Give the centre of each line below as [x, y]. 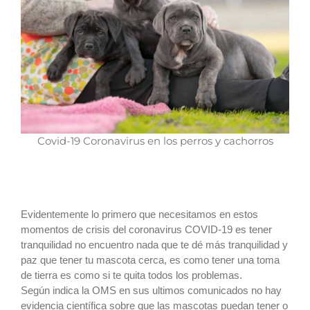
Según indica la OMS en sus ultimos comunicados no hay [151, 290]
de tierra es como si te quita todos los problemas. [131, 275]
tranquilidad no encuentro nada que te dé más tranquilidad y [154, 244]
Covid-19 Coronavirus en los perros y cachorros [155, 140]
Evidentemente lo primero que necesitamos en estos [139, 214]
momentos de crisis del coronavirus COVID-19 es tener [146, 229]
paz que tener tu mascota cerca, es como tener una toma [150, 259]
